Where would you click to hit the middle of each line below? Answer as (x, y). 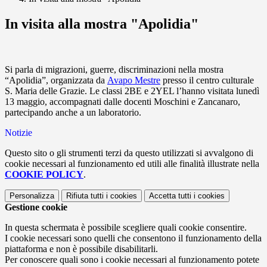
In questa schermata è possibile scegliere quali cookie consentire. (126, 228)
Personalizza (32, 196)
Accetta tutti (170, 196)
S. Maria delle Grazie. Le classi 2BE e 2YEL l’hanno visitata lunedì (132, 91)
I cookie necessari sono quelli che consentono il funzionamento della (133, 238)
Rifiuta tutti (85, 196)
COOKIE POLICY (44, 175)
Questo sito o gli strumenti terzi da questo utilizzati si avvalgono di (129, 153)
